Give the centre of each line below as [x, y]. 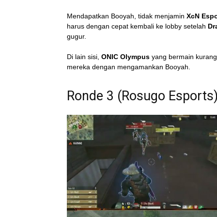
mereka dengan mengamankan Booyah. [129, 67]
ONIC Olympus [124, 56]
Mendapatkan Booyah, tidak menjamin [127, 16]
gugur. [77, 36]
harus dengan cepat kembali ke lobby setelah [137, 26]
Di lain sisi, [83, 56]
